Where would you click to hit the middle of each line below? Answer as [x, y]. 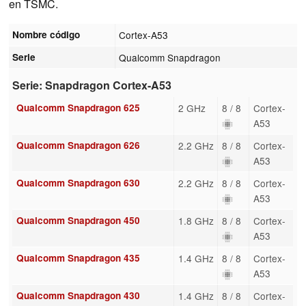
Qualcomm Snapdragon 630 [78, 182]
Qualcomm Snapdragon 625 [78, 107]
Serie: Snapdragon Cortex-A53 [92, 85]
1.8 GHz [196, 220]
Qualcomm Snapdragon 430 [78, 295]
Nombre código [46, 34]
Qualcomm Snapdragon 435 [78, 258]
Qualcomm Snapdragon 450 [78, 220]
